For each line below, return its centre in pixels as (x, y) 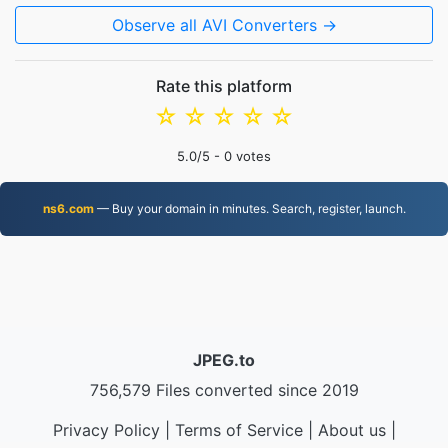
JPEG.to (224, 360)
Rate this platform (224, 86)
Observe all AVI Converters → (224, 25)
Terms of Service (238, 430)
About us (351, 430)
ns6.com (68, 208)
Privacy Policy (106, 430)
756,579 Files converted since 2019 (224, 390)
